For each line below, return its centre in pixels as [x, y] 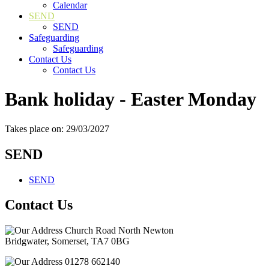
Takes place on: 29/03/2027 [57, 128]
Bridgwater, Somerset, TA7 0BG [67, 241]
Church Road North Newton [118, 231]
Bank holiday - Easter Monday [131, 99]
